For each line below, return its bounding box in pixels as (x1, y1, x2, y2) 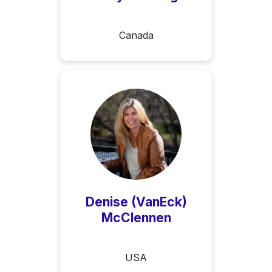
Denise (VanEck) (85, 194, 187, 209)
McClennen (101, 209, 171, 225)
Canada (118, 29, 154, 41)
